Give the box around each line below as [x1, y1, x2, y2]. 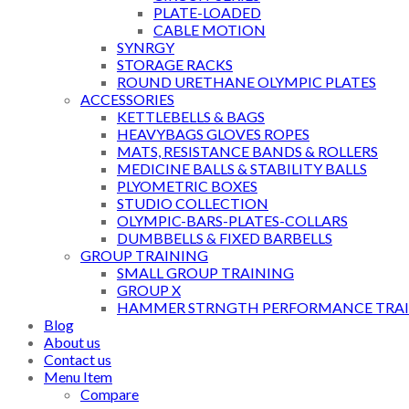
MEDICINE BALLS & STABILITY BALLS [117, 160, 367, 178]
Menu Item [44, 368, 112, 386]
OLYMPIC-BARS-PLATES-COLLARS [117, 212, 348, 230]
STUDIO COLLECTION [117, 194, 268, 213]
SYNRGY [117, 38, 174, 57]
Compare [80, 385, 139, 404]
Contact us [44, 351, 111, 369]
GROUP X [117, 281, 181, 299]
